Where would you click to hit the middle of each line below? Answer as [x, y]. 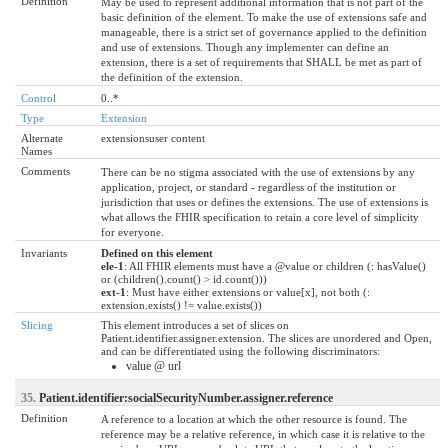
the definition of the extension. [172, 76]
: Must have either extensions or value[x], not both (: [248, 291]
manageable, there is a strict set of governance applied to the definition [264, 31]
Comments [45, 170]
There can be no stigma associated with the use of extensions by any [258, 171]
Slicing [37, 324]
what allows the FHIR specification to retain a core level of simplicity [260, 216]
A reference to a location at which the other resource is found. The [254, 418]
